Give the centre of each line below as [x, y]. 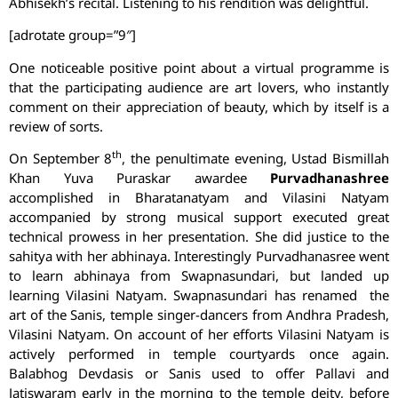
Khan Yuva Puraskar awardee [139, 177]
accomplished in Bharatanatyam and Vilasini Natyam [199, 197]
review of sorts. [56, 126]
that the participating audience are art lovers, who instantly [199, 87]
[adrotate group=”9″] [72, 35]
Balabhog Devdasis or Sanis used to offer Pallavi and [199, 373]
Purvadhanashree [330, 177]
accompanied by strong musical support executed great [199, 216]
